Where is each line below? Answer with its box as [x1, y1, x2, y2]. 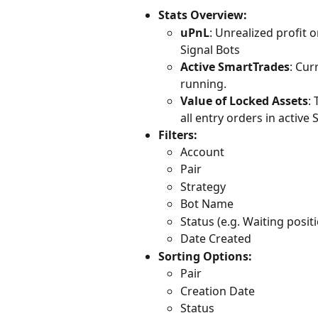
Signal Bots [180, 41, 240, 57]
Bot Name [180, 196, 234, 212]
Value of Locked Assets [180, 92, 308, 109]
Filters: [158, 126, 200, 143]
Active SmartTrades [180, 58, 290, 75]
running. [180, 75, 226, 92]
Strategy [180, 178, 226, 194]
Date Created [180, 231, 251, 247]
